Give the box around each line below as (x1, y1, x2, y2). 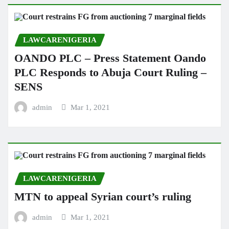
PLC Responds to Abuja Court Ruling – (14, 66, 207, 79)
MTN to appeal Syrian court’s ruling (14, 190, 191, 203)
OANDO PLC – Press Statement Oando (14, 52, 206, 65)
